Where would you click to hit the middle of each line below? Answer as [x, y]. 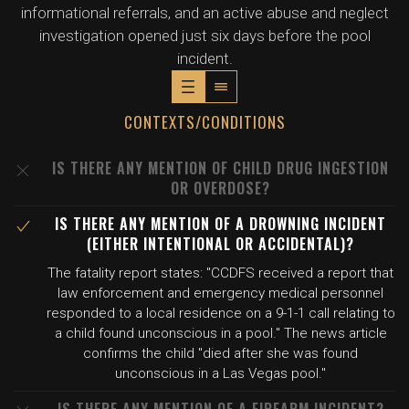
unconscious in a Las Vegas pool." [220, 373]
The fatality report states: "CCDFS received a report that [220, 273]
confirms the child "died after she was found [220, 353]
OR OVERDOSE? [220, 188]
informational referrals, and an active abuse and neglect [204, 13]
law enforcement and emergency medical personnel [220, 293]
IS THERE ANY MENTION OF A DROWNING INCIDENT [220, 224]
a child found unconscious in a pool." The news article [220, 333]
